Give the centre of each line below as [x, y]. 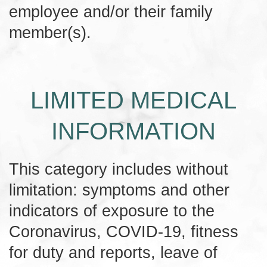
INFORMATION [133, 131]
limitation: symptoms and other [119, 190]
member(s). [50, 32]
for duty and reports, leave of [113, 252]
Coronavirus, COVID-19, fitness [124, 231]
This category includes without [119, 169]
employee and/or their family [111, 11]
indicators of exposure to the [112, 210]
